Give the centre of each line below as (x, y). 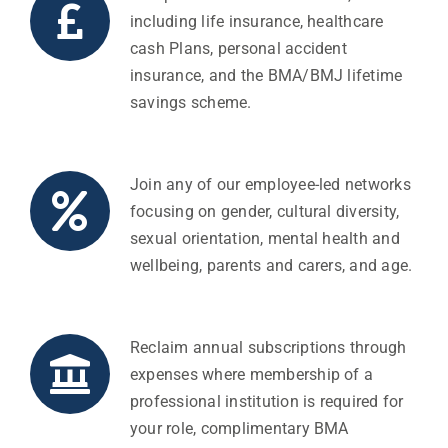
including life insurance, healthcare (256, 22)
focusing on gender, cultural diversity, (264, 212)
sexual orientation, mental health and (264, 239)
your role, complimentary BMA (239, 429)
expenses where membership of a (251, 375)
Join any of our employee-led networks (270, 185)
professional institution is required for (266, 402)
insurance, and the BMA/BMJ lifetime (266, 76)
